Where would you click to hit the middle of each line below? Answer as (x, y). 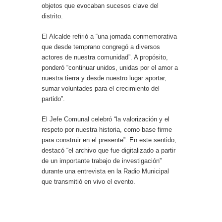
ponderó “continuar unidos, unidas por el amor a (110, 68)
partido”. (53, 99)
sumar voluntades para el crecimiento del (101, 89)
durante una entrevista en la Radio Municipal (105, 171)
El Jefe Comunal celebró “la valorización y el (106, 119)
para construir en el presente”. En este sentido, (109, 140)
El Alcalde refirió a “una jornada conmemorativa (109, 37)
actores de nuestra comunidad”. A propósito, (105, 57)
